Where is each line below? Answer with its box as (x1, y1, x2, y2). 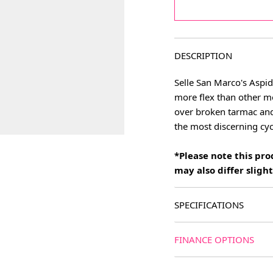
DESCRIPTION (174, 49, 232, 62)
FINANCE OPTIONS (174, 233, 254, 246)
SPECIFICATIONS (174, 199, 244, 211)
